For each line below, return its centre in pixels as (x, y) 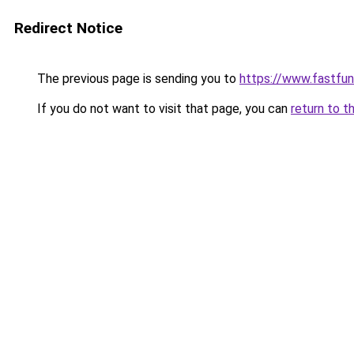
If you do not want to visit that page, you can (162, 109)
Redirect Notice (68, 28)
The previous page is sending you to (137, 79)
